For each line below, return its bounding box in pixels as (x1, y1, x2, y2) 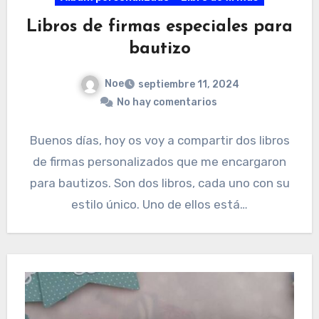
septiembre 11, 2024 (137, 78, 239, 90)
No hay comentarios (116, 95, 217, 108)
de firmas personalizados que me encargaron (33, 154, 286, 169)
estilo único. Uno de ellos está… (71, 197, 248, 211)
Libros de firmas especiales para (26, 19, 293, 36)
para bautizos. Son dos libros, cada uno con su (29, 175, 290, 190)
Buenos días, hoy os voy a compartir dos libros (29, 132, 290, 147)
